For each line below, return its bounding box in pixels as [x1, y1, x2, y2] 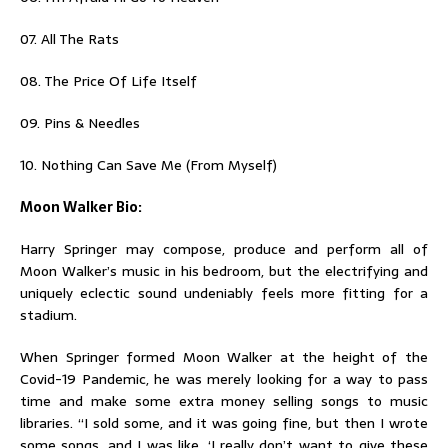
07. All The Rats [20, 27, 119, 50]
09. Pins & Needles [20, 111, 140, 134]
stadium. [20, 303, 77, 326]
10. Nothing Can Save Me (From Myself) [20, 153, 277, 176]
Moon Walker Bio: [20, 195, 142, 218]
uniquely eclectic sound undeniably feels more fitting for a [20, 281, 428, 304]
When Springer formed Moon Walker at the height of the [20, 345, 428, 368]
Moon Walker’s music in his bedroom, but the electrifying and [20, 259, 428, 282]
